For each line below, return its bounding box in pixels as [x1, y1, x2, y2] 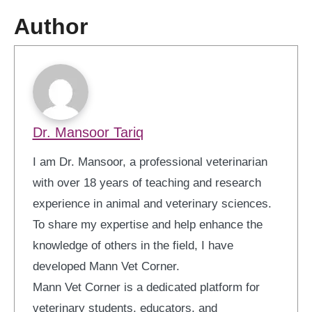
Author [14, 13, 88, 39]
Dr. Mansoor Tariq [32, 124, 143, 140]
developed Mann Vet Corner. [32, 259, 180, 273]
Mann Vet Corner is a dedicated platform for [32, 280, 260, 294]
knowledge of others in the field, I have [32, 238, 233, 252]
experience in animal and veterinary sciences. [32, 196, 272, 210]
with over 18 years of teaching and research [32, 175, 261, 189]
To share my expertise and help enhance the [32, 217, 263, 231]
